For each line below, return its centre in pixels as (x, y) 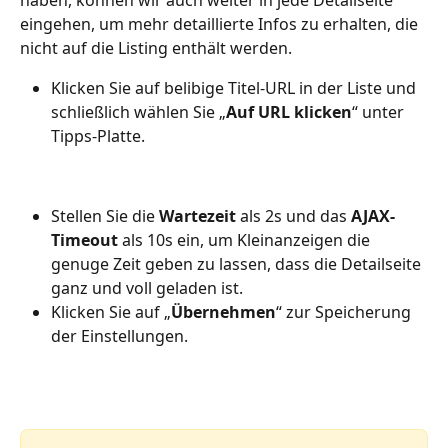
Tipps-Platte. (98, 136)
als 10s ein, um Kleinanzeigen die (246, 240)
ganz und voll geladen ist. (147, 288)
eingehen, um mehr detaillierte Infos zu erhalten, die (221, 24)
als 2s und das (293, 216)
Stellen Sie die (105, 216)
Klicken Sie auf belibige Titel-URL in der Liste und (235, 88)
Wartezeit (197, 216)
